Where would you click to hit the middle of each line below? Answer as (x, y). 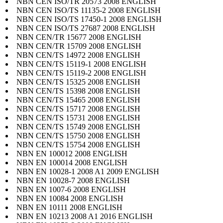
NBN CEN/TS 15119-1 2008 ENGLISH (81, 64)
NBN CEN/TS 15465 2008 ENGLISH (78, 100)
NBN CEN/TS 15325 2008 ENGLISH (78, 82)
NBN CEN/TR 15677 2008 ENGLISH (79, 37)
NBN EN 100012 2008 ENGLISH (72, 153)
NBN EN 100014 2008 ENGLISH (72, 162)
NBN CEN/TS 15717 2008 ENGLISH (78, 109)
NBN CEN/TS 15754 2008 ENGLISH (78, 144)
